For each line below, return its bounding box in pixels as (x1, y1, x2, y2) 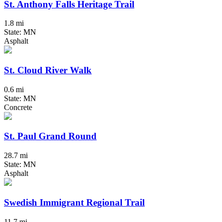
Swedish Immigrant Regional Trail (4, 197, 145, 208)
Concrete (4, 103, 32, 111)
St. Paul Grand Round (4, 131, 97, 142)
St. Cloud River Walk (4, 65, 92, 76)
